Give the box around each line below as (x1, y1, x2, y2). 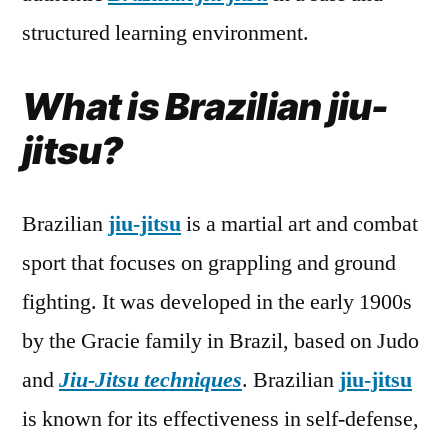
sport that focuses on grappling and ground (22, 248, 396, 277)
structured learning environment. (22, 18, 309, 47)
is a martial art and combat (181, 209, 418, 238)
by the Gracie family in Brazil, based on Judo (22, 326, 419, 355)
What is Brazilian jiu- (22, 83, 389, 129)
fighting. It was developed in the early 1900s (22, 287, 412, 316)
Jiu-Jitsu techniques (59, 365, 242, 394)
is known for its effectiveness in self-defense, (22, 404, 419, 433)
